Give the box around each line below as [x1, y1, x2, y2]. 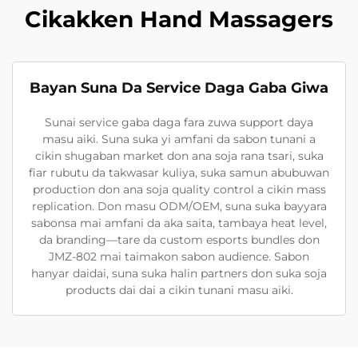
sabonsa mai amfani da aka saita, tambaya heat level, [31, 216, 327, 230]
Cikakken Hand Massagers [25, 6, 333, 33]
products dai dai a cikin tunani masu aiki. [65, 283, 293, 297]
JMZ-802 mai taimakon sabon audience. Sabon [49, 249, 309, 264]
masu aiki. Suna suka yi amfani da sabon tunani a [42, 132, 316, 146]
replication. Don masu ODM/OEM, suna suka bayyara [31, 199, 327, 213]
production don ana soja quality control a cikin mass [32, 182, 326, 197]
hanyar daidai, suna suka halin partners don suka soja [31, 266, 327, 280]
